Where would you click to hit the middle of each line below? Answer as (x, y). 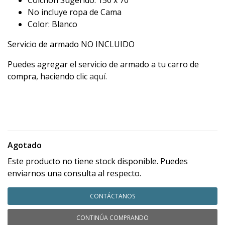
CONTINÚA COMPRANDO (113, 218)
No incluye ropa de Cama (75, 12)
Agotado (25, 145)
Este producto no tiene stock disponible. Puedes (98, 161)
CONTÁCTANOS (113, 196)
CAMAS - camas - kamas (52, 117)
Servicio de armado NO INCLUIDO (71, 44)
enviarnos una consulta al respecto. (74, 174)
